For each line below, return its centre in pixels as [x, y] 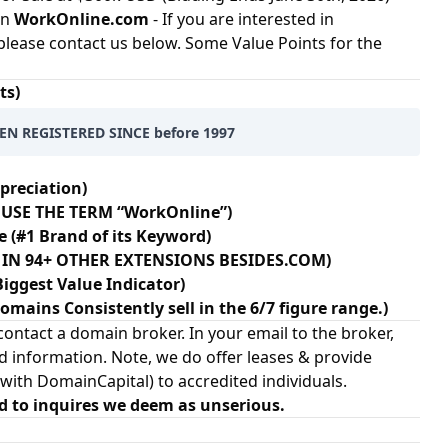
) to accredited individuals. [248, 381]
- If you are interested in [241, 19]
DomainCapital [93, 381]
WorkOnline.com [81, 19]
